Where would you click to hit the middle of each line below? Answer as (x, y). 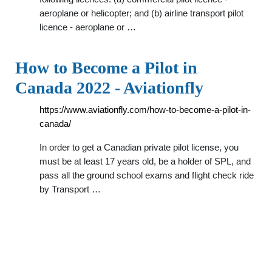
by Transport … (70, 189)
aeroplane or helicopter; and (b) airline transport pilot (141, 13)
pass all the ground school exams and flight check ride (147, 175)
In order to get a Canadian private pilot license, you (139, 147)
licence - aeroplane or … (88, 27)
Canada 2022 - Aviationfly (109, 88)
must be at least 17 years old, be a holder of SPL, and (145, 161)
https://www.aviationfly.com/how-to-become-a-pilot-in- (145, 110)
